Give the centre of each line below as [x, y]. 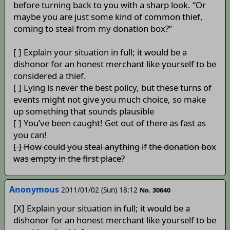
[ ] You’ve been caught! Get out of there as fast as [109, 123]
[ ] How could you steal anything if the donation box [114, 147]
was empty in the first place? [69, 159]
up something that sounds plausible [83, 111]
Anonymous [34, 190]
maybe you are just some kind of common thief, [108, 17]
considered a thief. [50, 76]
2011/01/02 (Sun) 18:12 [99, 190]
